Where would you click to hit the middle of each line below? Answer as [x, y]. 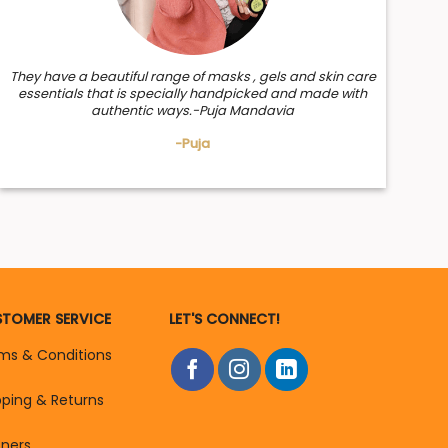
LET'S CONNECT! [225, 318]
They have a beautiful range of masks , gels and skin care [192, 77]
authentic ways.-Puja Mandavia [193, 111]
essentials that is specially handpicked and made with [193, 94]
